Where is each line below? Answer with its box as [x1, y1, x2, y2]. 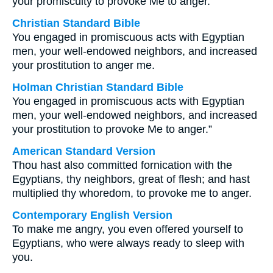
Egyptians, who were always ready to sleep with [12, 237, 244, 249]
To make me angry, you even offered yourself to [12, 223, 243, 235]
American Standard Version [12, 145, 155, 157]
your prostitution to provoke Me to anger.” [12, 123, 212, 135]
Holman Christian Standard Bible [12, 81, 183, 93]
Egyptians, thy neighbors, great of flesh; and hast [12, 173, 250, 185]
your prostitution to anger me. [12, 59, 155, 71]
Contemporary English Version [12, 209, 172, 221]
